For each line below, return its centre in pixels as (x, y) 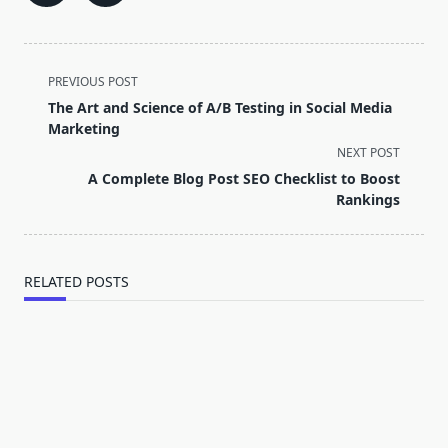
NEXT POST (368, 153)
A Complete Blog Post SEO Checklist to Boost (244, 179)
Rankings (368, 200)
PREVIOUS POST (93, 82)
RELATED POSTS (76, 282)
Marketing (84, 129)
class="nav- (65, 103)
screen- (51, 151)
